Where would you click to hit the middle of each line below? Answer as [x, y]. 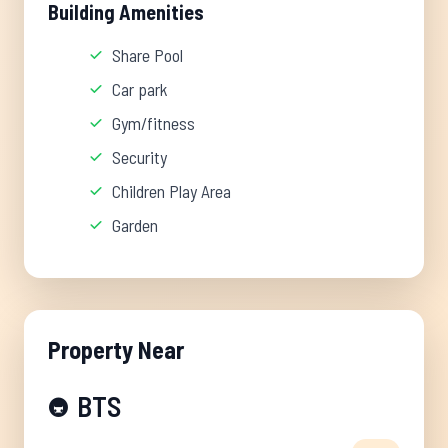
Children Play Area [171, 191]
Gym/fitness [153, 123]
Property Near [116, 349]
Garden [135, 225]
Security [139, 157]
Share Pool [147, 55]
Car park [140, 89]
